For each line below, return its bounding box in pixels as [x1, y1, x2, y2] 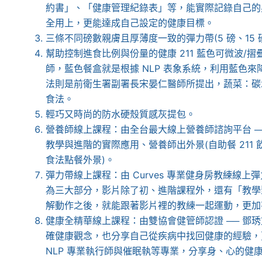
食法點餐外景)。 [46, 154, 115, 166]
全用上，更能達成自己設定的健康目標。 [46, 17, 214, 29]
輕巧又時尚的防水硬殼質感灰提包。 [46, 108, 195, 120]
